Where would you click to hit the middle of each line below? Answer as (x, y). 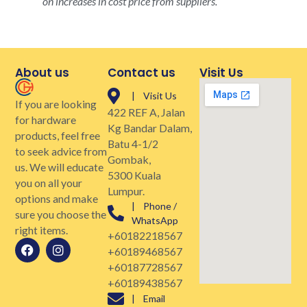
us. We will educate (60, 167)
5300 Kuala (134, 175)
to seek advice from (61, 151)
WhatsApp (155, 220)
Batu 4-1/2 (133, 143)
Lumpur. (126, 191)
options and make (57, 199)
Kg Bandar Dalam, (149, 127)
